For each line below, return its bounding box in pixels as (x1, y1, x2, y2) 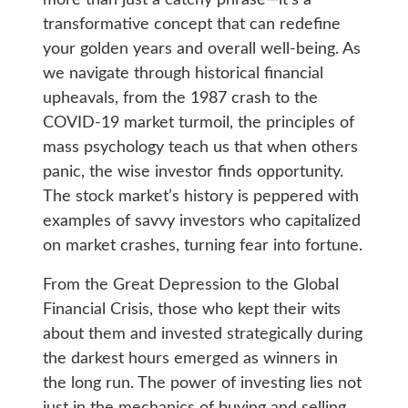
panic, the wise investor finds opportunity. (42, 163, 343, 180)
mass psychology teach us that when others (42, 138, 358, 156)
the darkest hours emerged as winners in (42, 350, 338, 367)
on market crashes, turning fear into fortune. (42, 237, 362, 254)
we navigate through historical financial (42, 65, 323, 82)
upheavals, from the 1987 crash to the (42, 89, 318, 107)
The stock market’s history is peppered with (42, 188, 359, 205)
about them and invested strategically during (42, 325, 362, 342)
